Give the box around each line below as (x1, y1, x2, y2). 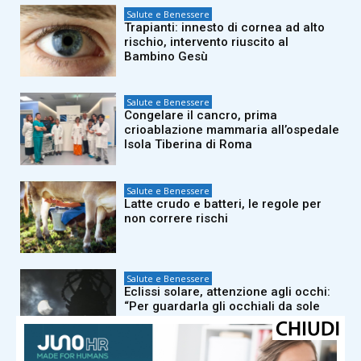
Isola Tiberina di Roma (124, 137, 253, 152)
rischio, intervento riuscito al (124, 34, 289, 49)
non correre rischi (124, 210, 229, 226)
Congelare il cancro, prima (124, 108, 278, 123)
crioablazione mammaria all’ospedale (124, 122, 340, 138)
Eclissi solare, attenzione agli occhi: (124, 284, 331, 300)
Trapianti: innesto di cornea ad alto (124, 19, 326, 35)
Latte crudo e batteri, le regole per (124, 196, 322, 211)
